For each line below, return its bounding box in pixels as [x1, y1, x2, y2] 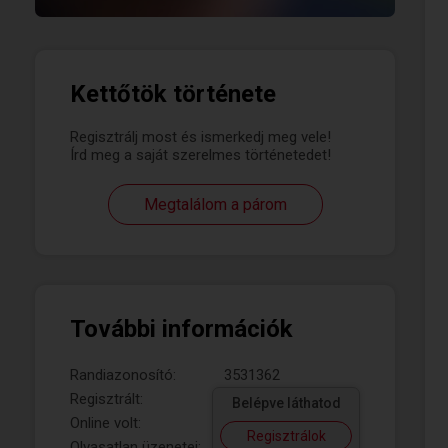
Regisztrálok [246, 428, 326, 444]
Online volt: [70, 414, 141, 432]
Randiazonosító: [70, 366, 176, 384]
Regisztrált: [70, 390, 143, 408]
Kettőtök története [70, 80, 276, 108]
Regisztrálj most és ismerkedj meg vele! [70, 128, 331, 146]
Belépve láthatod [231, 395, 341, 411]
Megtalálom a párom [143, 195, 287, 214]
